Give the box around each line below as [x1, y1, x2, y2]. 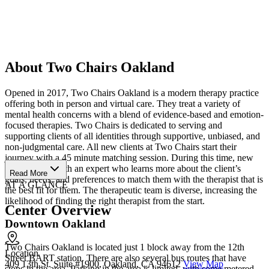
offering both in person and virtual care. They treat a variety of [5, 98, 240, 109]
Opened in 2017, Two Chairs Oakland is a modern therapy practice [5, 87, 259, 98]
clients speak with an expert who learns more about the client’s [5, 163, 241, 174]
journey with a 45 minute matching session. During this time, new [5, 152, 253, 163]
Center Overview [5, 202, 111, 218]
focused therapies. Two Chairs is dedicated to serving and [5, 119, 222, 130]
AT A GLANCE [5, 179, 68, 190]
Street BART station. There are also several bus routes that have [5, 253, 246, 264]
